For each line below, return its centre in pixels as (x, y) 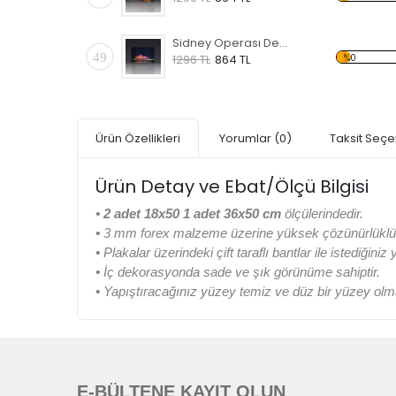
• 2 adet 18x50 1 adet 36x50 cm (190, 214)
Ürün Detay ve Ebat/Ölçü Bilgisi (232, 187)
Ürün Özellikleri (138, 139)
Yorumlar (247, 139)
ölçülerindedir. (324, 214)
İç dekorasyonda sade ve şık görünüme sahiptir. (242, 272)
